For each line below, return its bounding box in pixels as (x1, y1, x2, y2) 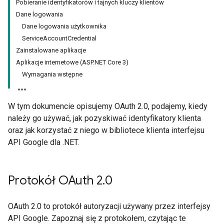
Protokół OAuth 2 (8, 173, 102, 188)
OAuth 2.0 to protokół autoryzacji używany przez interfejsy (8, 201, 210, 211)
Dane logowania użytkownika (22, 22, 106, 30)
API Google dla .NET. (8, 137, 79, 147)
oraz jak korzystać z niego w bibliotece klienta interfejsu (8, 125, 204, 135)
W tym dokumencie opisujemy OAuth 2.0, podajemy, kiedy (8, 101, 207, 111)
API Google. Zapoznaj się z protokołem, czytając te (8, 213, 186, 223)
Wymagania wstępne (22, 70, 82, 78)
